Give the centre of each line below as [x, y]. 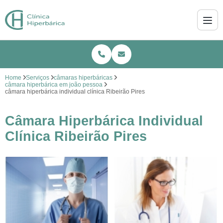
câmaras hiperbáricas [83, 78]
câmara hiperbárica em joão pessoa [54, 85]
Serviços [38, 78]
